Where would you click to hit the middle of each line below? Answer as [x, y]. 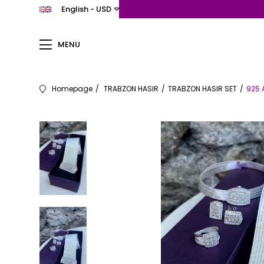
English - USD [87, 9]
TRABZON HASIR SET [203, 89]
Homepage [72, 89]
